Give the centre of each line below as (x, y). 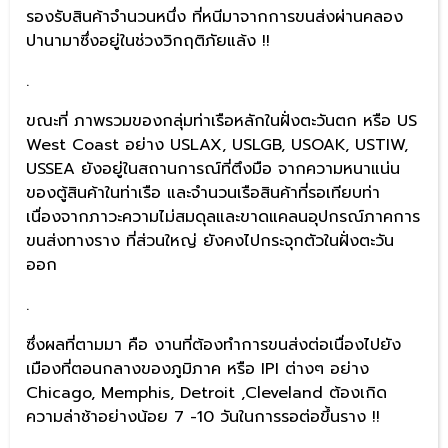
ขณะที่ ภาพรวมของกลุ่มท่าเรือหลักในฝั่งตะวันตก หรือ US (221, 120)
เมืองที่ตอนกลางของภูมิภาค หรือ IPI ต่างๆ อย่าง (197, 368)
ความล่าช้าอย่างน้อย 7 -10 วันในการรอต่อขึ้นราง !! (203, 416)
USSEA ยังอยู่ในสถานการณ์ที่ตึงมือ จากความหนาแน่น (213, 168)
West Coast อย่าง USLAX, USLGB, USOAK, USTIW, (217, 144)
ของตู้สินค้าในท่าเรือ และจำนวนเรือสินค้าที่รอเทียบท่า (203, 192)
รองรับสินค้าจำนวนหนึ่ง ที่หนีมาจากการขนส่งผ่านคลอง (214, 16)
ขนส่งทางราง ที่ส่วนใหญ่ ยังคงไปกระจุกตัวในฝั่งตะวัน (210, 240)
